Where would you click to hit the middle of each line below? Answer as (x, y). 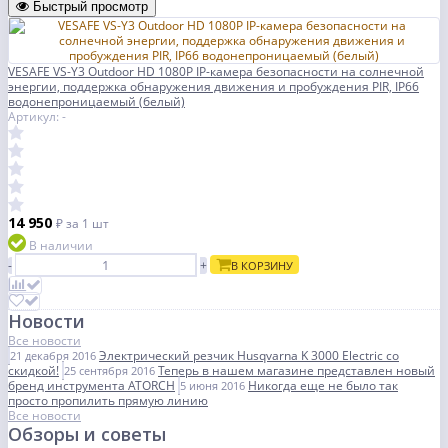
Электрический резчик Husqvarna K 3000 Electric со (249, 356)
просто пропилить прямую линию (108, 401)
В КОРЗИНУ (262, 266)
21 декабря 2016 (53, 356)
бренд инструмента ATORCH (91, 386)
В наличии (61, 246)
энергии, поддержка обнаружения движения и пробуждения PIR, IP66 (213, 87)
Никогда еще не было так (323, 386)
